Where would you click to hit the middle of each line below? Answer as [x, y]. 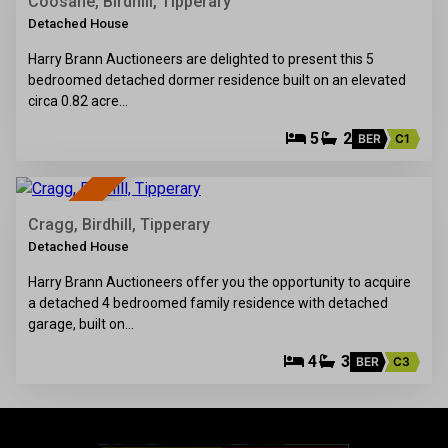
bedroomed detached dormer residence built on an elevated [217, 80]
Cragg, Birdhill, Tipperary [119, 225]
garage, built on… [81, 324]
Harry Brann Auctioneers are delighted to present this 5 [201, 59]
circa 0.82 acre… [78, 101]
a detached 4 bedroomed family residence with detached [208, 303]
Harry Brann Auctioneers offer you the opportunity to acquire [219, 282]
